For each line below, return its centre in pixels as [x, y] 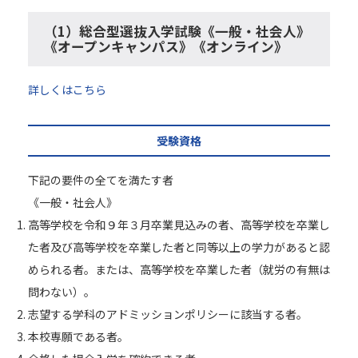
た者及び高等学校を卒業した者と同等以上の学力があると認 [179, 247]
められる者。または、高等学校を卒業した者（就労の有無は [179, 269]
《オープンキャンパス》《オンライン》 [166, 46]
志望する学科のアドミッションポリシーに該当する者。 [168, 314]
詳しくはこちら [67, 89]
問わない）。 [62, 292]
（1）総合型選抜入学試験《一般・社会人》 [177, 31]
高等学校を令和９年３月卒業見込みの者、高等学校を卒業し [179, 225]
